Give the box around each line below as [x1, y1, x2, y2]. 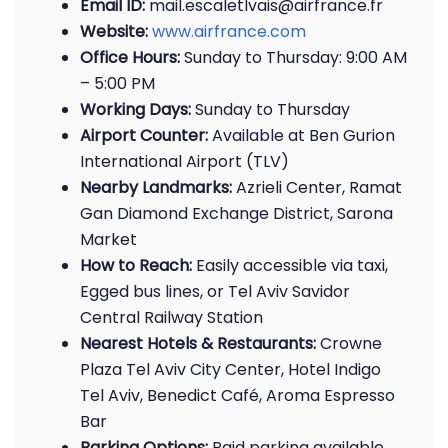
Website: [80, 20, 148, 43]
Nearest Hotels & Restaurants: [80, 332, 316, 355]
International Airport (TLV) [80, 150, 289, 173]
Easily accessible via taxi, [192, 254, 388, 277]
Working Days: [80, 98, 191, 121]
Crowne [316, 332, 382, 355]
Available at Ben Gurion [208, 124, 395, 147]
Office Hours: [80, 46, 180, 69]
